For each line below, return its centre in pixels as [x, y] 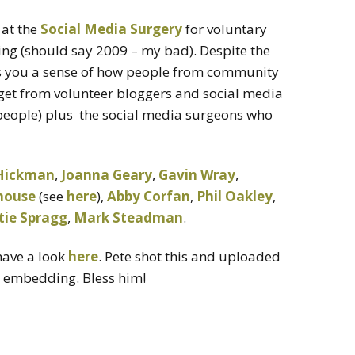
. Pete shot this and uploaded [189, 256]
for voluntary [225, 29]
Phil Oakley [235, 196]
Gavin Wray [197, 174]
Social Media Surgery [111, 29]
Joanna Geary [107, 174]
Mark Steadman [128, 217]
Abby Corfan [149, 196]
